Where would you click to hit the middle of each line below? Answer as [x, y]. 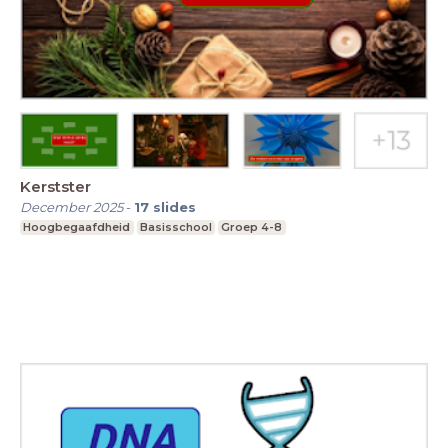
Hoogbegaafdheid [77, 227]
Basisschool [175, 227]
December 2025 [71, 207]
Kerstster [55, 187]
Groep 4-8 [252, 227]
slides [174, 207]
